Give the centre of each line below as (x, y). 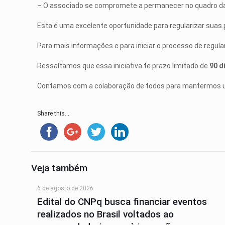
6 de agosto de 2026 (66, 188)
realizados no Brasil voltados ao (106, 214)
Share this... (53, 114)
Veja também (59, 168)
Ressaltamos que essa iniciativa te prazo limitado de (124, 66)
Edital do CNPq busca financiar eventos (122, 202)
